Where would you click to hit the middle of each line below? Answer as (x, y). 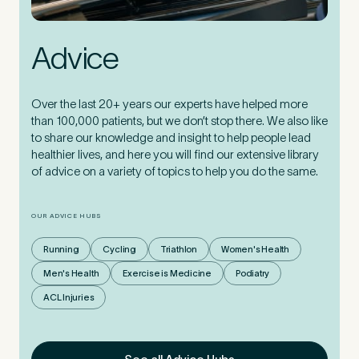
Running (61, 249)
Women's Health (255, 249)
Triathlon (178, 249)
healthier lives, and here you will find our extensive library (175, 155)
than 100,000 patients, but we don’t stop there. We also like (179, 121)
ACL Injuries (69, 297)
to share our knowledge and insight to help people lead (171, 138)
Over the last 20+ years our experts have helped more (169, 104)
